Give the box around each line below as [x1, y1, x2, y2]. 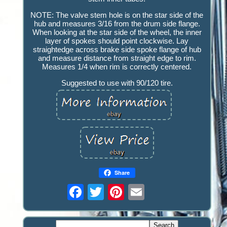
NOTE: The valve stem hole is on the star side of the [30, 11, 204, 20]
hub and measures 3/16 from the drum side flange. [33, 19, 200, 28]
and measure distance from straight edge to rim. [37, 54, 196, 63]
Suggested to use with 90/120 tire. [61, 79, 173, 88]
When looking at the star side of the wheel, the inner [32, 28, 202, 37]
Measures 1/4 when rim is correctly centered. [42, 62, 192, 71]
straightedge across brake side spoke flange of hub [32, 45, 201, 54]
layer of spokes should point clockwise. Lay [45, 36, 189, 46]
